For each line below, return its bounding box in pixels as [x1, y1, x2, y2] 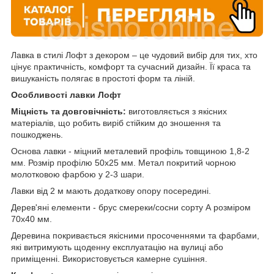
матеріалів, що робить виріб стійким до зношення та [11, 117, 221, 128]
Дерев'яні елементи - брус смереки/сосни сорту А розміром [11, 202, 251, 212]
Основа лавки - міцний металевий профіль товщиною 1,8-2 [11, 146, 250, 156]
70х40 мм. [11, 213, 52, 224]
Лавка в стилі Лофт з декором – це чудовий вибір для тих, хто [11, 50, 257, 60]
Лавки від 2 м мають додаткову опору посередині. [11, 185, 211, 196]
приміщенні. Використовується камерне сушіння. [11, 253, 207, 264]
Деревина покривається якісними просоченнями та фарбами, [11, 230, 259, 240]
